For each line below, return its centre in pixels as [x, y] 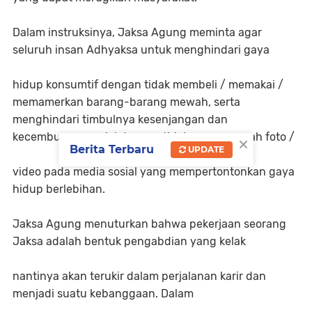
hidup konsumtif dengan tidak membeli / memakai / [148, 85]
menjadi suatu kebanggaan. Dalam [104, 294]
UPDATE [205, 149]
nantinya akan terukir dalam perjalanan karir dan [139, 276]
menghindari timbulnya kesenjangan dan [120, 120]
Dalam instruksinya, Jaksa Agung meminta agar [137, 33]
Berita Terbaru [112, 149]
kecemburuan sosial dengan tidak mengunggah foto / [155, 137]
